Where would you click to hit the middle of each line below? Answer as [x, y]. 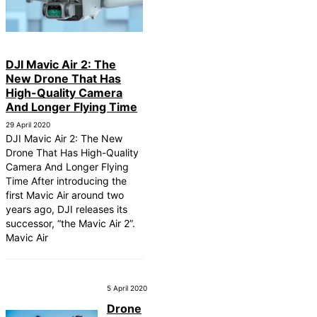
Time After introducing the [66, 181]
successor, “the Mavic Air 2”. [70, 224]
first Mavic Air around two [65, 195]
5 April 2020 [127, 288]
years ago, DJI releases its [67, 209]
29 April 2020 [28, 125]
